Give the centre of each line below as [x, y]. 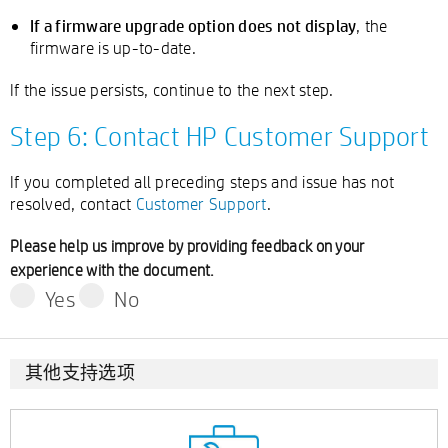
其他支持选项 [80, 372]
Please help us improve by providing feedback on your [187, 246]
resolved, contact [73, 203]
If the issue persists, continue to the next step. [172, 89]
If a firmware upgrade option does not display [193, 25]
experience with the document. [112, 270]
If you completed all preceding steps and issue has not [202, 181]
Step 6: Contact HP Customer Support [219, 136]
